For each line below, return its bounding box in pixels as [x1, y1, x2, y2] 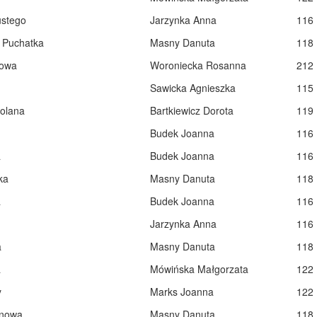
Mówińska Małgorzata [149, 262, 248, 276]
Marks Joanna [149, 284, 214, 299]
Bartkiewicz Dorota [149, 103, 234, 117]
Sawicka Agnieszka [149, 81, 236, 95]
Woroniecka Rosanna [149, 58, 246, 72]
